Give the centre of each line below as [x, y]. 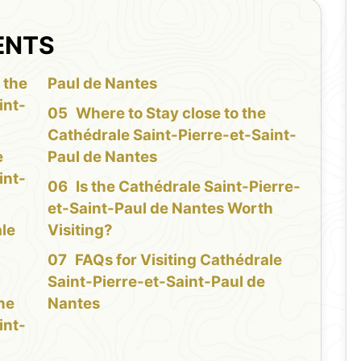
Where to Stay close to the [170, 113]
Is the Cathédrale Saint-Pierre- [188, 186]
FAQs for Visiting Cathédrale [178, 259]
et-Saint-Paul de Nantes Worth [160, 208]
